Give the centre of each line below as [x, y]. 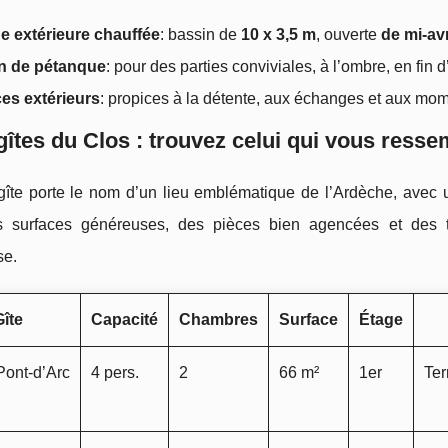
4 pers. [115, 372]
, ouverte [348, 34]
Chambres [218, 319]
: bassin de [200, 34]
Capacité [124, 319]
